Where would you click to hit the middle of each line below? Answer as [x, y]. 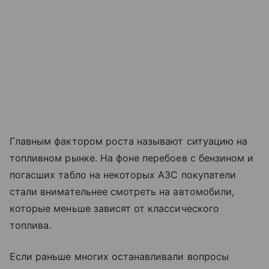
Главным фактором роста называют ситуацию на [129, 141]
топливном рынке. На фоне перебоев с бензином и [132, 158]
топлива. [32, 225]
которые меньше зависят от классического [114, 209]
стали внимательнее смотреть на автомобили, [122, 192]
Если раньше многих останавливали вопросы [119, 257]
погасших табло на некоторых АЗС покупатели [123, 175]
